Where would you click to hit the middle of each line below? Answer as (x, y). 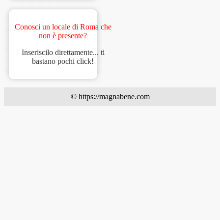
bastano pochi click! (63, 61)
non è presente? (63, 36)
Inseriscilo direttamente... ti (63, 53)
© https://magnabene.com (110, 97)
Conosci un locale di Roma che (63, 27)
